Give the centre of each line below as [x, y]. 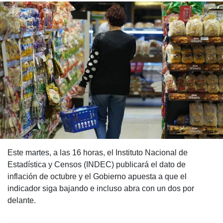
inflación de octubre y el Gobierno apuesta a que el [97, 177]
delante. [22, 201]
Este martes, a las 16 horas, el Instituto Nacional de [98, 153]
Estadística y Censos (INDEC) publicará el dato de [97, 165]
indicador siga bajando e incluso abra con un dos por [101, 189]
